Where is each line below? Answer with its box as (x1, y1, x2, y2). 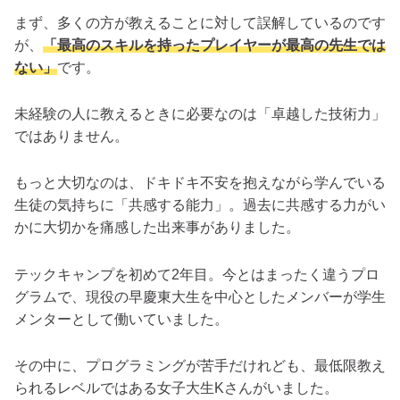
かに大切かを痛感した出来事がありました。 (14, 220, 300, 236)
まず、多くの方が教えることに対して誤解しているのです (14, 15, 386, 30)
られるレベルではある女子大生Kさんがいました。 (14, 379, 338, 396)
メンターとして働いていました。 (14, 311, 229, 327)
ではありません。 (14, 129, 129, 145)
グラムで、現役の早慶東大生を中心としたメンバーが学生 (14, 288, 386, 304)
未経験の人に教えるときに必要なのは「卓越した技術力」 (14, 106, 386, 122)
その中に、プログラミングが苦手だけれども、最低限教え (14, 357, 386, 373)
